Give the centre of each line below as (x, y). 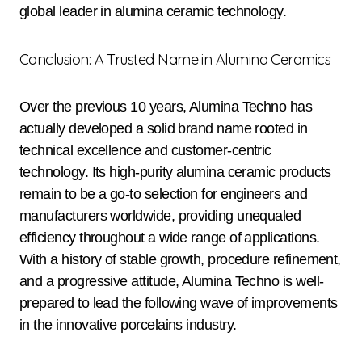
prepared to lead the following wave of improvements (179, 303)
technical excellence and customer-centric (145, 151)
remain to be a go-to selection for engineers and (164, 194)
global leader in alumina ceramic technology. (153, 12)
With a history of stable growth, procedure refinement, (180, 260)
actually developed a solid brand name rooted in (164, 129)
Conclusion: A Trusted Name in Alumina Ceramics (180, 60)
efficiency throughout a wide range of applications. (170, 238)
